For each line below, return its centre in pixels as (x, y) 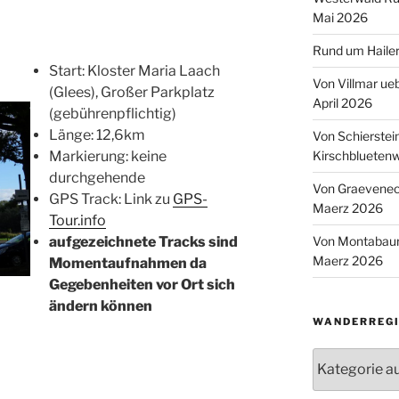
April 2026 (342, 102)
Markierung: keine (108, 156)
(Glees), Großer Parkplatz (132, 92)
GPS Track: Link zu (111, 199)
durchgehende (98, 177)
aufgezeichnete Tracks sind (144, 241)
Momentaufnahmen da (128, 263)
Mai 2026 (340, 17)
